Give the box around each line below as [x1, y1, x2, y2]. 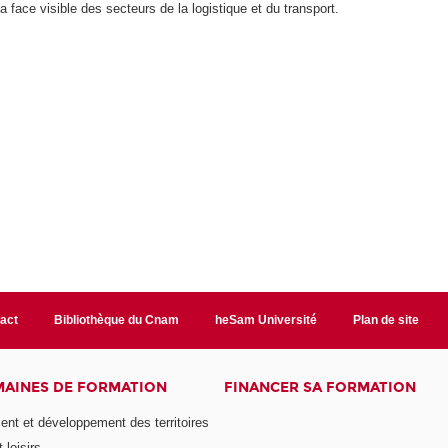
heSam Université [214, 312, 317, 327]
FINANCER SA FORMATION [223, 378, 416, 396]
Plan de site [352, 312, 419, 327]
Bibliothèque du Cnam [54, 312, 179, 327]
